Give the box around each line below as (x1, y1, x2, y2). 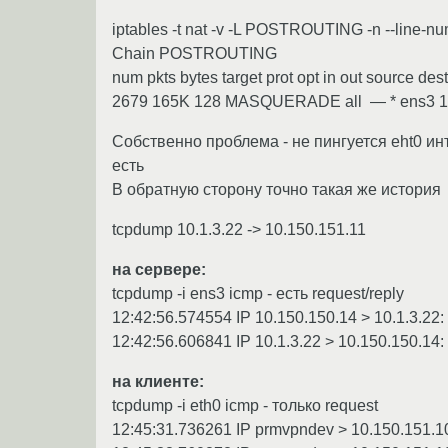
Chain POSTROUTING (112, 44, 277, 62)
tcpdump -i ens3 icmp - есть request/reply (112, 284, 404, 302)
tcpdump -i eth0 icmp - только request (112, 396, 378, 414)
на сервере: (112, 260, 206, 278)
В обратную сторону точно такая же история (112, 180, 441, 198)
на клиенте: (112, 372, 204, 390)
